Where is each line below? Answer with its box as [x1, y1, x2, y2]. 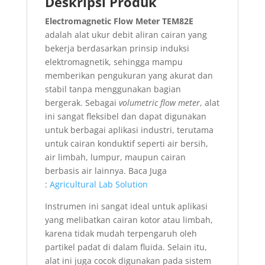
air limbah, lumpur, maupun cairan [44, 151, 186, 163]
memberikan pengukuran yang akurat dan [44, 69, 213, 81]
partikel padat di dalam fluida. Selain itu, [44, 241, 207, 253]
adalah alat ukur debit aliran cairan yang [44, 28, 207, 40]
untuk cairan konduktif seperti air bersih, [44, 137, 208, 149]
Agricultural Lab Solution [49, 178, 148, 190]
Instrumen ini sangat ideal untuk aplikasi [44, 200, 208, 212]
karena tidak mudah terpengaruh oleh [44, 227, 197, 239]
